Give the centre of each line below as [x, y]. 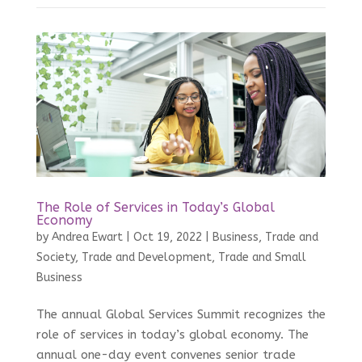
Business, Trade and [265, 238]
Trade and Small [262, 258]
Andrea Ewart [87, 238]
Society [55, 258]
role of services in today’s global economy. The [172, 335]
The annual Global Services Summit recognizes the [181, 315]
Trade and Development [146, 258]
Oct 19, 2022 [167, 238]
